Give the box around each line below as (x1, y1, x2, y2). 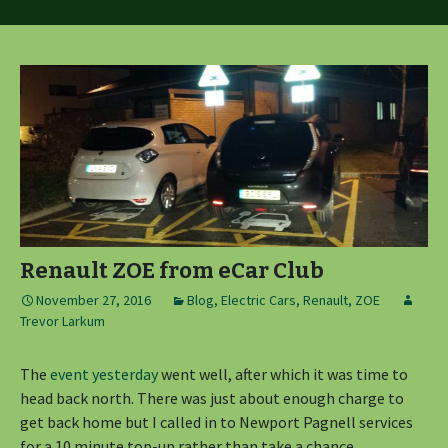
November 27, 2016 (36, 290, 151, 309)
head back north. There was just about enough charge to (20, 387, 404, 408)
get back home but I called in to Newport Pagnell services (20, 411, 413, 432)
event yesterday (50, 363, 158, 384)
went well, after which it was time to (158, 363, 408, 384)
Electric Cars (221, 290, 296, 309)
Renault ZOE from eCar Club (20, 256, 324, 284)
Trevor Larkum (20, 311, 105, 330)
